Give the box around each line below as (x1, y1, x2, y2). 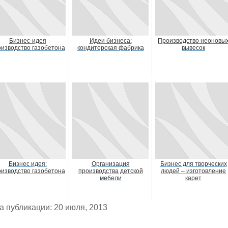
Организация (91, 160, 130, 167)
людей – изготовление (161, 167, 226, 175)
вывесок (182, 44, 205, 51)
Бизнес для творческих (160, 160, 227, 167)
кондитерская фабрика (77, 44, 144, 51)
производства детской (78, 167, 143, 175)
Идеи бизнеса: (89, 37, 132, 44)
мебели (99, 175, 122, 182)
